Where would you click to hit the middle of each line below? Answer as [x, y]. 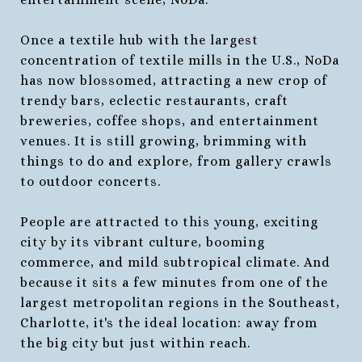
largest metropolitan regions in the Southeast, [180, 302]
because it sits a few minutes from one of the [174, 282]
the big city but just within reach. [135, 343]
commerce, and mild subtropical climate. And [175, 262]
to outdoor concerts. [90, 181]
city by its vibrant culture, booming [143, 242]
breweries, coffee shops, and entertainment [170, 120]
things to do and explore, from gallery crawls [176, 161]
